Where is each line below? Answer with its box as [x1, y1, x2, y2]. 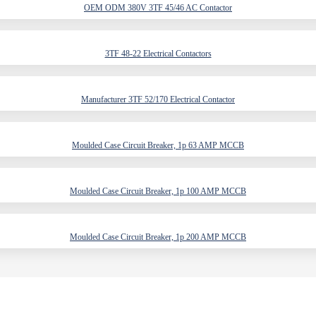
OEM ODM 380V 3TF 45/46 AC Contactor [84, 3, 232, 13]
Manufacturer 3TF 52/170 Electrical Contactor [81, 95, 235, 104]
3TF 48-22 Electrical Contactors [104, 49, 212, 59]
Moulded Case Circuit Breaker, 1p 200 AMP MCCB [70, 232, 246, 242]
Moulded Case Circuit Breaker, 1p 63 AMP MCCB [72, 140, 244, 150]
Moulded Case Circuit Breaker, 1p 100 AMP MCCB [70, 186, 246, 196]
